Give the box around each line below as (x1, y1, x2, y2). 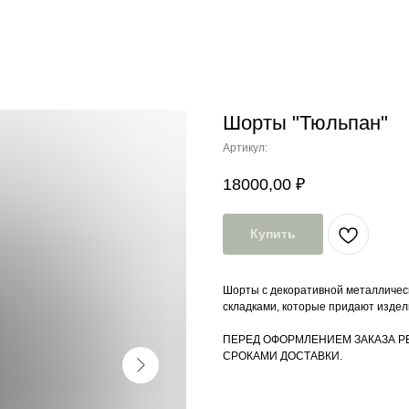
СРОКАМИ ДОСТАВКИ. (223, 350, 342, 363)
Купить (250, 226, 296, 242)
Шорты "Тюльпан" (223, 111, 388, 134)
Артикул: (223, 142, 267, 154)
